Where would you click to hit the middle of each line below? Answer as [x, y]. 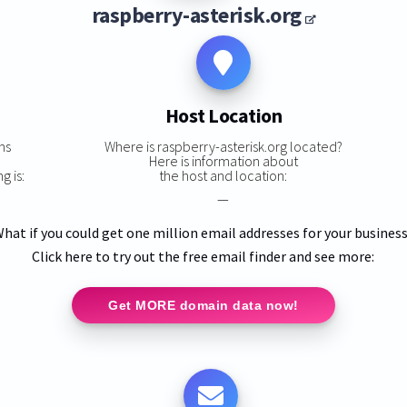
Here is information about [223, 160]
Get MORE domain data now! [203, 305]
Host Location [223, 116]
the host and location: [223, 175]
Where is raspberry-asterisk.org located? [223, 146]
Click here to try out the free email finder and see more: [203, 256]
